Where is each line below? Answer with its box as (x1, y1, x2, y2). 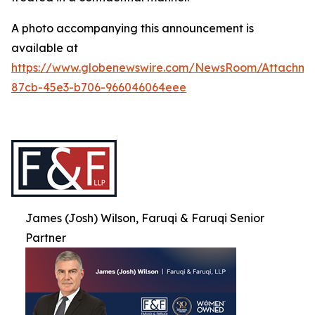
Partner (25, 231, 66, 245)
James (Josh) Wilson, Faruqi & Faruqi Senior (25, 211, 264, 226)
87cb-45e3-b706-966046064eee (11, 80, 186, 95)
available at (11, 41, 78, 56)
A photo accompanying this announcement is (11, 21, 254, 36)
